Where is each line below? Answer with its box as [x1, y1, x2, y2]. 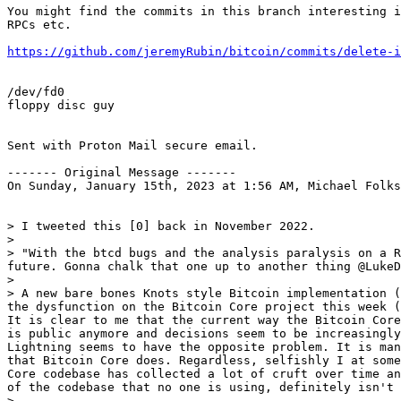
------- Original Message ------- [7, 166, 236, 179]
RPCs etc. [7, 18, 72, 31]
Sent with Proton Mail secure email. [7, 139, 258, 152]
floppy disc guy [7, 98, 115, 112]
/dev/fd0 [7, 85, 64, 98]
